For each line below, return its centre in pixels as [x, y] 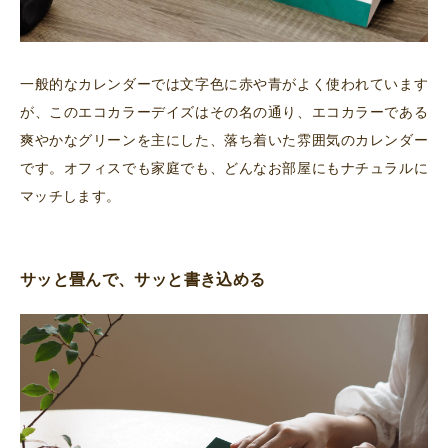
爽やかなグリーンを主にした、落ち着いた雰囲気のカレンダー [224, 139]
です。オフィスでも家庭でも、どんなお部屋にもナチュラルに [224, 167]
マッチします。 [70, 195]
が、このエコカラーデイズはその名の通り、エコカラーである [224, 111]
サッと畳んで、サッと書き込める [143, 279]
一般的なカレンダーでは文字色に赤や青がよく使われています [224, 83]
